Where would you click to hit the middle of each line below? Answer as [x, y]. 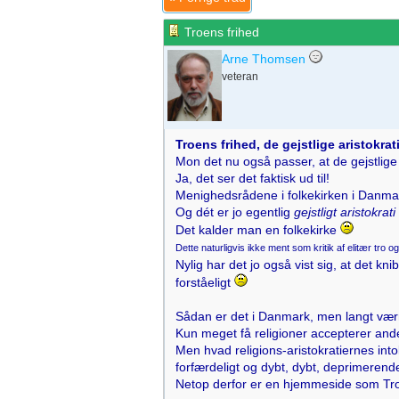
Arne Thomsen [264, 59]
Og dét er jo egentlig [235, 212]
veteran [240, 77]
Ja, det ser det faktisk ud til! [252, 178]
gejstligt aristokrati [345, 212]
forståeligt [205, 282]
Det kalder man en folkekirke [258, 230]
